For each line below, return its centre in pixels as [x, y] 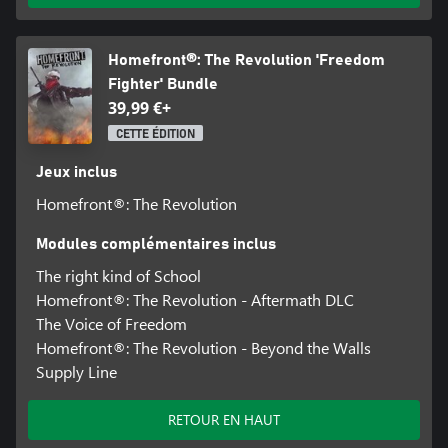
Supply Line [76, 371]
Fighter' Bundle [162, 83]
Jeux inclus [76, 171]
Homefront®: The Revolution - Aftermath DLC [194, 299]
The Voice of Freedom [111, 323]
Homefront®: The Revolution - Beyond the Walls [203, 347]
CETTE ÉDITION [155, 133]
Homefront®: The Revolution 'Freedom [246, 59]
